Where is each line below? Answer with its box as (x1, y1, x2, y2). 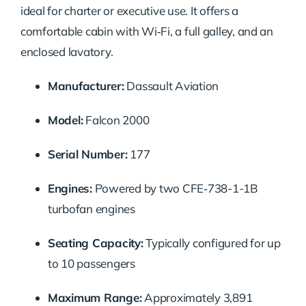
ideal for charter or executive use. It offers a (20, 3, 238, 18)
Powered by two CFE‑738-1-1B (92, 180, 258, 195)
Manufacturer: (47, 78, 124, 93)
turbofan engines (47, 201, 135, 216)
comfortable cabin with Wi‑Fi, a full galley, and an (20, 23, 273, 38)
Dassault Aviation (124, 78, 219, 93)
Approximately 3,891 (141, 290, 253, 305)
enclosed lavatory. (20, 44, 113, 59)
